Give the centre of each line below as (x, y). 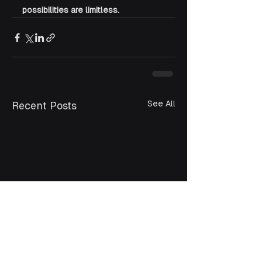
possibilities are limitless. (71, 10)
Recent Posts (44, 106)
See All (161, 104)
